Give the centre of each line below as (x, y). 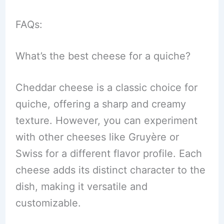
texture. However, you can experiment (106, 121)
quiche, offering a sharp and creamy (100, 104)
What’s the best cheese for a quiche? (103, 56)
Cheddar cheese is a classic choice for (106, 88)
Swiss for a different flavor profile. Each (108, 154)
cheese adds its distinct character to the (110, 170)
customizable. (48, 203)
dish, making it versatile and (81, 187)
